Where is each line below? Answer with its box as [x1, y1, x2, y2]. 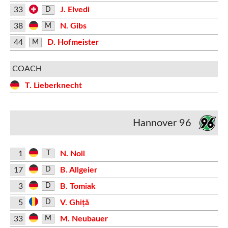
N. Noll [60, 149, 85, 158]
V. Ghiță [60, 198, 89, 207]
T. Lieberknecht [24, 81, 82, 90]
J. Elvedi [60, 6, 90, 14]
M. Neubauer [60, 214, 108, 223]
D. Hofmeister [47, 38, 99, 46]
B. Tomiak [60, 182, 96, 190]
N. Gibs [60, 22, 87, 30]
